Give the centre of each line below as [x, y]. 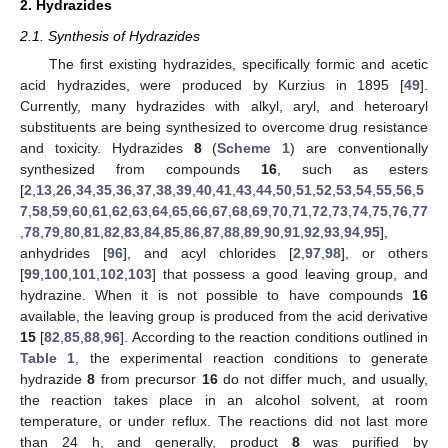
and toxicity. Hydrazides [107, 147]
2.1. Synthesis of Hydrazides [110, 35]
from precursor [148, 378]
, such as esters [352, 168]
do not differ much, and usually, [323, 378]
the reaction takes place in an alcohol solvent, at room [224, 399]
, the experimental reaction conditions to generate [252, 357]
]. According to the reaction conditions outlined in [274, 336]
